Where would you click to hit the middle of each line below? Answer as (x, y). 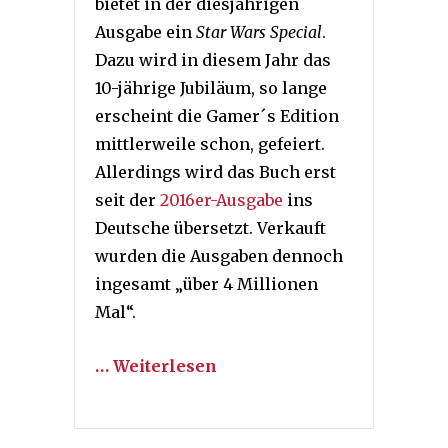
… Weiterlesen (156, 366)
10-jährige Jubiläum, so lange (211, 88)
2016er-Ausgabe (221, 200)
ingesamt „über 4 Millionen (206, 284)
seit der (127, 200)
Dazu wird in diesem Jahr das (213, 60)
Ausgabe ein (145, 32)
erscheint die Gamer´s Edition (217, 116)
